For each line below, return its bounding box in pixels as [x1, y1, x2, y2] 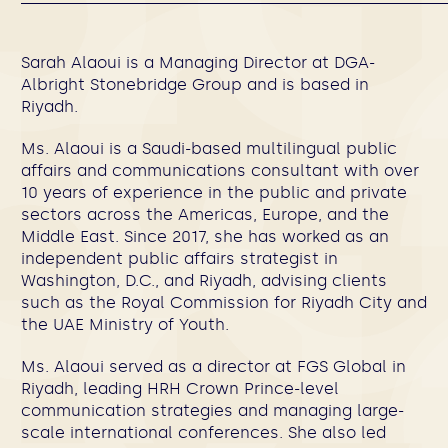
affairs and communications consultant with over [21, 161, 419, 180]
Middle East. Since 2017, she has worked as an [21, 227, 389, 246]
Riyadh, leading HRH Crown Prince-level [21, 379, 339, 398]
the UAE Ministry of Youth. [21, 315, 229, 334]
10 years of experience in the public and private [21, 183, 407, 202]
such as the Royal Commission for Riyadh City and [21, 293, 427, 312]
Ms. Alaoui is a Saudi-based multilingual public [21, 139, 397, 158]
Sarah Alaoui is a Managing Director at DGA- [21, 53, 375, 72]
